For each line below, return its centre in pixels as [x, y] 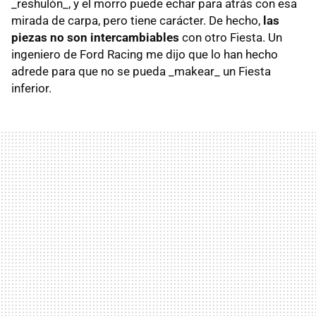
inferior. [31, 89]
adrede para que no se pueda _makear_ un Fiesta [141, 72]
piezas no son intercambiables [95, 38]
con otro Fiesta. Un [231, 38]
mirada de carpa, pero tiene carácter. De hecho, [137, 21]
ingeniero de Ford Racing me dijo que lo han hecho [145, 55]
